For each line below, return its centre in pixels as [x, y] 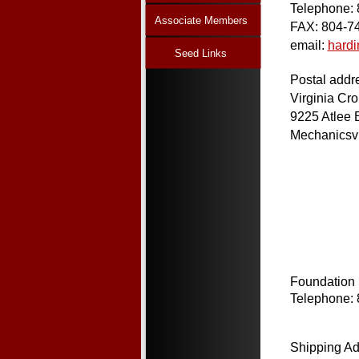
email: [309, 45]
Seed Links [201, 53]
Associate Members [201, 20]
